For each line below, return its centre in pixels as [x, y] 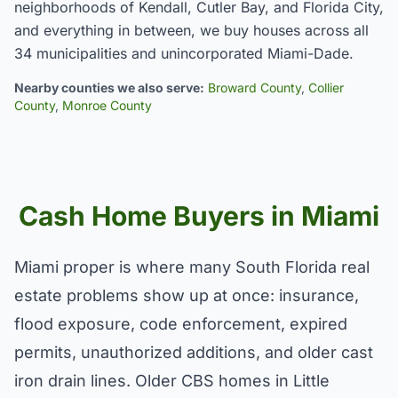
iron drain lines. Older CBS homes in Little [172, 381]
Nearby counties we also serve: [109, 88]
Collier [326, 88]
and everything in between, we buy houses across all [191, 30]
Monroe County [107, 105]
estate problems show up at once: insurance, [187, 295]
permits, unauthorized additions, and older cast [194, 352]
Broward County [255, 88]
